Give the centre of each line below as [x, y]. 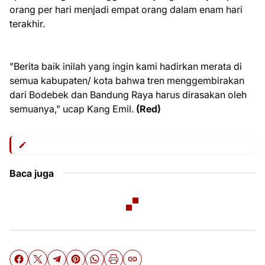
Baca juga [32, 173]
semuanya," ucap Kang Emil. [73, 109]
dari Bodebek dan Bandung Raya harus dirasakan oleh [128, 94]
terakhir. [27, 23]
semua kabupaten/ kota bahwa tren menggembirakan [127, 80]
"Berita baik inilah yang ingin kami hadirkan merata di [126, 66]
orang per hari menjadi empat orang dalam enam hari [126, 9]
